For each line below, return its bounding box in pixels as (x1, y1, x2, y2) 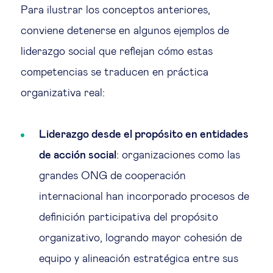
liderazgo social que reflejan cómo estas (21, 46, 213, 57)
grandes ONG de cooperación (39, 170, 186, 182)
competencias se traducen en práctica (21, 66, 208, 78)
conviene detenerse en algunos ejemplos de (21, 25, 229, 37)
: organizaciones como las (116, 149, 240, 161)
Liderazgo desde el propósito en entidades (39, 129, 249, 140)
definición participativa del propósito (39, 211, 218, 223)
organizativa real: (21, 87, 105, 99)
